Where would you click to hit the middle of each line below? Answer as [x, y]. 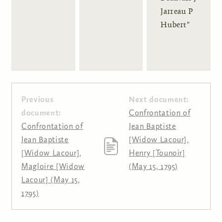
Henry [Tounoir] [157, 153]
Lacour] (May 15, [51, 180]
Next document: [160, 100]
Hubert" [175, 25]
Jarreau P [177, 12]
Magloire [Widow [53, 166]
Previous [38, 100]
